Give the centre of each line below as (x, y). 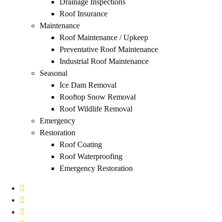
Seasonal (54, 73)
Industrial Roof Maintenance (104, 61)
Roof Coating (81, 144)
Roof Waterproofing (91, 156)
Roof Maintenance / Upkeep (104, 37)
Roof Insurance (83, 14)
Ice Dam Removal (88, 85)
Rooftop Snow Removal (98, 97)
